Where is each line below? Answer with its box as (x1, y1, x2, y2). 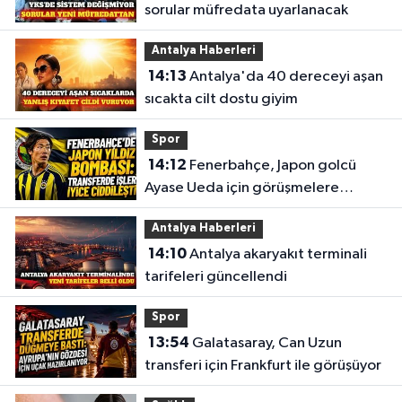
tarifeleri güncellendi (144, 268, 287, 284)
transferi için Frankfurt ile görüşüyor (144, 357, 381, 373)
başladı (144, 202, 193, 218)
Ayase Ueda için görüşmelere (144, 179, 339, 196)
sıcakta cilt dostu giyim (144, 91, 298, 107)
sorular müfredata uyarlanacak (144, 2, 348, 18)
